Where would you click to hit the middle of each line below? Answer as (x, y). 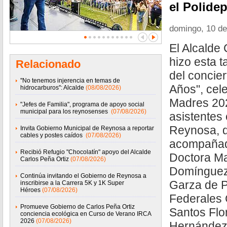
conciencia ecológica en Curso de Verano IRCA (86, 214)
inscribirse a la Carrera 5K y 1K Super (72, 183)
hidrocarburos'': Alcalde (52, 88)
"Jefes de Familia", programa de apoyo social (82, 104)
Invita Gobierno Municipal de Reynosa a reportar (87, 128)
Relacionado (48, 64)
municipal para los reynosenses (65, 111)
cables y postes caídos (52, 135)
